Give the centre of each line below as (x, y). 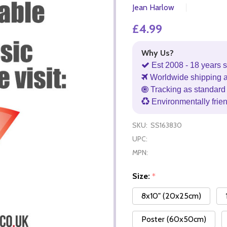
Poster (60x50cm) (174, 219)
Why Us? (158, 53)
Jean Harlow (153, 7)
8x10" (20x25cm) (171, 196)
